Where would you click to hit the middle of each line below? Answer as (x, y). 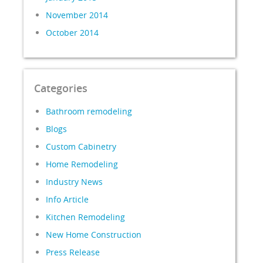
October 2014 (73, 33)
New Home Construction (94, 235)
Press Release (73, 252)
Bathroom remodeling (89, 111)
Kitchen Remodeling (86, 217)
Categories (61, 88)
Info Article (68, 199)
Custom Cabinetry (81, 146)
